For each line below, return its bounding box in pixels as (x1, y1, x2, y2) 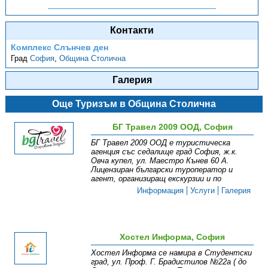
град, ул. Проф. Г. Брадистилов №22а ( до (91, 257, 247, 266)
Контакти (110, 25, 154, 35)
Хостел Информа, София (120, 232, 226, 242)
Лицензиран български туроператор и (91, 165, 233, 174)
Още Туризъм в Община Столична (51, 99, 216, 109)
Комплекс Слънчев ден (11, 42, 109, 52)
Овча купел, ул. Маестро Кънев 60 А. (91, 156, 230, 165)
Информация (137, 186, 184, 195)
